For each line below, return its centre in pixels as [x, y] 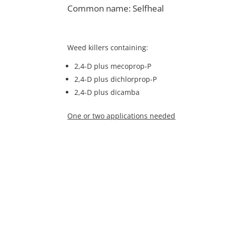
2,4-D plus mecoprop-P [113, 66]
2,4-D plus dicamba [107, 92]
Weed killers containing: [108, 47]
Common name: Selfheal [116, 8]
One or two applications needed [122, 116]
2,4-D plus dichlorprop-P [116, 79]
